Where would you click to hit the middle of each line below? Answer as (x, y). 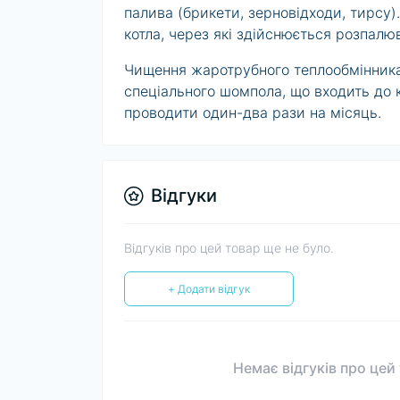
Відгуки (184, 196)
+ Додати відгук (209, 289)
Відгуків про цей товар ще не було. (229, 248)
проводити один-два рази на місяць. (253, 113)
